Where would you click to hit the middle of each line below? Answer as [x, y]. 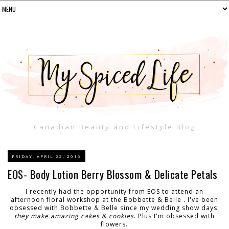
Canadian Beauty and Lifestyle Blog [114, 127]
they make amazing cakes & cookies [74, 216]
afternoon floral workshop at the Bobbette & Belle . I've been [114, 199]
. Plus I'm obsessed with [174, 216]
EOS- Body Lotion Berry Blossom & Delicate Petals [112, 174]
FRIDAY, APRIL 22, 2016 [47, 156]
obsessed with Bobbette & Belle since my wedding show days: [114, 208]
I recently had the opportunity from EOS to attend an [114, 191]
